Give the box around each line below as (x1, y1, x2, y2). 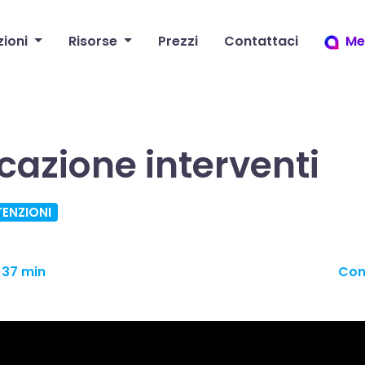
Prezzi (157, 32, 198, 51)
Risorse (68, 32, 117, 51)
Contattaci (223, 32, 298, 51)
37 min (2, 262, 46, 281)
